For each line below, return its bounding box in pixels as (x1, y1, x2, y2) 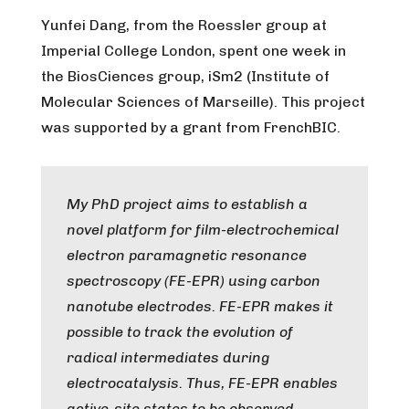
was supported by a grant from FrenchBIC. (41, 119, 341, 136)
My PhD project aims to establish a (67, 195, 308, 213)
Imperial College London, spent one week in (41, 42, 346, 59)
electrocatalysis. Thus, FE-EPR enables (67, 374, 338, 392)
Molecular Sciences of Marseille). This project (41, 93, 365, 110)
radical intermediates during (67, 349, 269, 366)
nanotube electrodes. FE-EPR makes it (67, 298, 333, 315)
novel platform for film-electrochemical (67, 221, 339, 238)
